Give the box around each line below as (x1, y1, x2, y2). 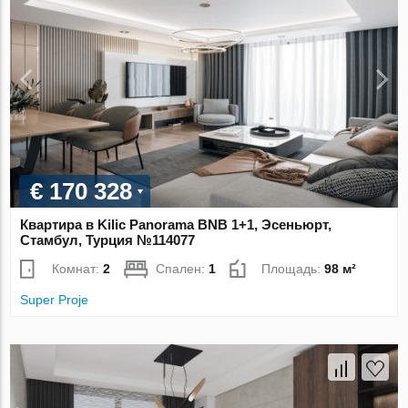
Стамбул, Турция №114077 (20, 232, 196, 249)
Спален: (156, 261, 209, 277)
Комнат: (52, 261, 104, 277)
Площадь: (261, 261, 325, 277)
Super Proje (20, 292, 89, 308)
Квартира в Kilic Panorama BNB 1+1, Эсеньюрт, (20, 217, 332, 233)
